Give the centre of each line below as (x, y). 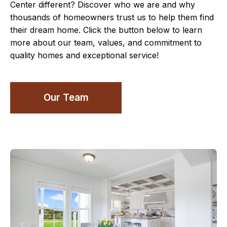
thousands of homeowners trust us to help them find (112, 17)
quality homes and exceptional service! (84, 55)
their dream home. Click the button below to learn (106, 30)
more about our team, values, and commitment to (106, 43)
